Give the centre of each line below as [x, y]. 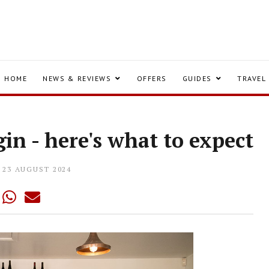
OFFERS [152, 78]
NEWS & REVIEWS [77, 78]
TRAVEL [252, 78]
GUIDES [197, 78]
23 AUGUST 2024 [37, 169]
